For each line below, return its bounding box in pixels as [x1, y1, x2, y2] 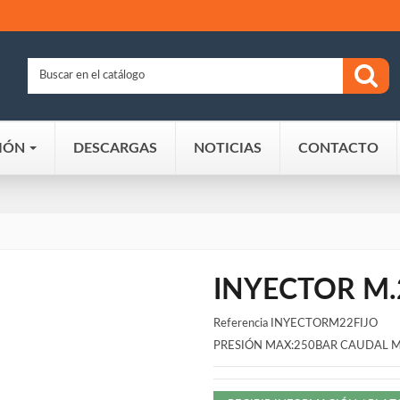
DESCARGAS [73, 140, 157, 155]
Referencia [213, 318, 268, 330]
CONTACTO [298, 140, 379, 155]
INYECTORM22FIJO [271, 318, 378, 330]
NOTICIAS [194, 140, 262, 155]
